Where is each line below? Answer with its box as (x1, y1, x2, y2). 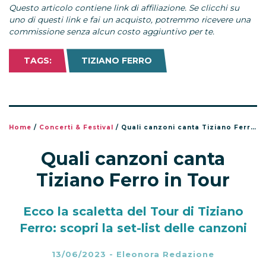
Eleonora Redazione (116, 249, 214, 259)
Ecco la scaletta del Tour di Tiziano (23, 204, 243, 219)
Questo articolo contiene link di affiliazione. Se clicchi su (9, 3, 239, 13)
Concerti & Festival (39, 123, 113, 132)
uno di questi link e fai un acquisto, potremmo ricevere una (9, 15, 251, 25)
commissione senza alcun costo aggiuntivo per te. (9, 27, 214, 37)
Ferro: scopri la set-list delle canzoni (19, 221, 247, 236)
